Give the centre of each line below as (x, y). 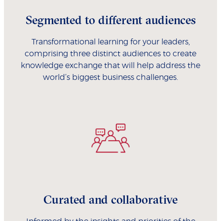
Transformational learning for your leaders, (110, 42)
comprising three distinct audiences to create (110, 54)
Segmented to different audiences (110, 20)
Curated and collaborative (110, 200)
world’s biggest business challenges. (110, 78)
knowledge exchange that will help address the (110, 66)
